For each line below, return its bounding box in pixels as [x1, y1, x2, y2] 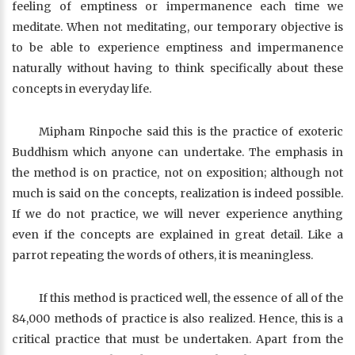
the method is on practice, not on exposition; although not [12, 166, 343, 180]
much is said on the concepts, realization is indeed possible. [12, 186, 343, 200]
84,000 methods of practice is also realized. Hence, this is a [12, 311, 343, 326]
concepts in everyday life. [12, 82, 151, 96]
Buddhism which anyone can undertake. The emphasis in [12, 145, 343, 159]
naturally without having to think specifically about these [12, 61, 343, 75]
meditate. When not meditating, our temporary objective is [12, 20, 343, 34]
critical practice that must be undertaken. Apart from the [12, 332, 343, 346]
